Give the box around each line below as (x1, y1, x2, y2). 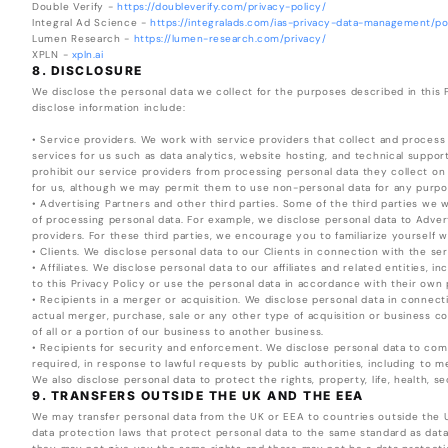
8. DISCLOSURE (32, 63, 143, 79)
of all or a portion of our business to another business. (32, 325, 325, 339)
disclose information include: (32, 101, 186, 115)
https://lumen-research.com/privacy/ (133, 32, 327, 46)
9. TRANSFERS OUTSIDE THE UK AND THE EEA (32, 388, 364, 404)
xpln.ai (71, 48, 104, 62)
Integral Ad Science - (32, 16, 151, 30)
